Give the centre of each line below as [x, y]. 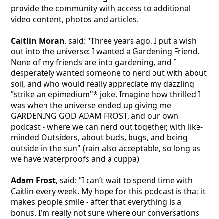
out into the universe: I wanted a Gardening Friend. [105, 51]
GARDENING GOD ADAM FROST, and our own [95, 116]
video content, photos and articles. [75, 19]
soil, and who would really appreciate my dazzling [102, 83]
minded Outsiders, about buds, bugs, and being [99, 137]
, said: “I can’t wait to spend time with [124, 180]
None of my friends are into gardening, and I [93, 62]
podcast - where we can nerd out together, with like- [107, 126]
